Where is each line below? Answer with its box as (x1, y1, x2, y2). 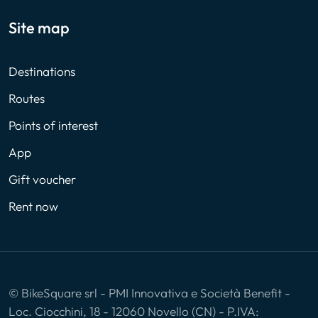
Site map (9, 18, 70, 38)
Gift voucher (9, 172, 76, 187)
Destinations (9, 64, 75, 79)
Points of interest (9, 118, 98, 133)
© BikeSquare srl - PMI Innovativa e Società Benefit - (9, 285, 290, 301)
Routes (9, 91, 45, 106)
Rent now (9, 199, 58, 214)
